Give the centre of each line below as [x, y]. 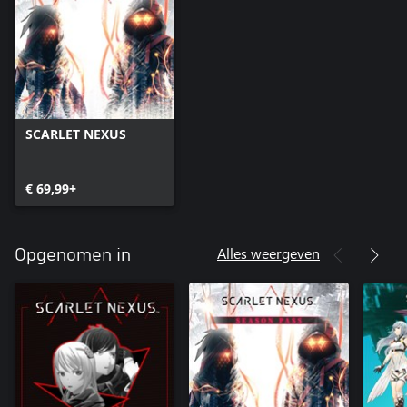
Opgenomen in [73, 255]
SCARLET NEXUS [76, 134]
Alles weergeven [268, 253]
